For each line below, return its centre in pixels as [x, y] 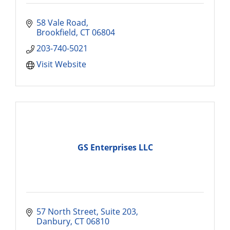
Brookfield [56, 32]
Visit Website [61, 64]
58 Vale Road [61, 23]
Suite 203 [118, 212]
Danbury [53, 221]
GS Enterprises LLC [115, 147]
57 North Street [66, 212]
